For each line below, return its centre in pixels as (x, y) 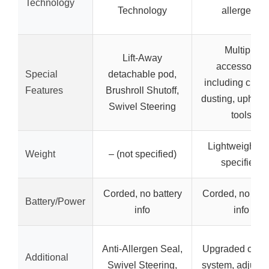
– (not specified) (142, 154)
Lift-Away (142, 58)
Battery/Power (55, 201)
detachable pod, (142, 74)
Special (41, 74)
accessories (241, 66)
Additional (47, 257)
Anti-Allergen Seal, (142, 249)
